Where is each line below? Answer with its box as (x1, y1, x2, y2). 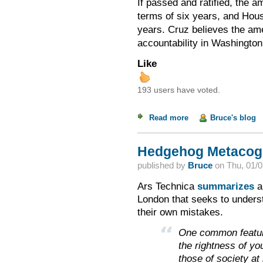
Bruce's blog (210, 113, 256, 122)
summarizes (197, 180, 254, 193)
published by (137, 160, 188, 170)
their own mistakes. (137, 206, 223, 218)
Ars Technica (137, 180, 197, 193)
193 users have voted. (137, 86, 220, 95)
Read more (149, 113, 188, 122)
